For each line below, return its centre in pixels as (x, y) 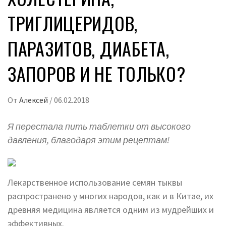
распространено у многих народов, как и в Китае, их (110, 196)
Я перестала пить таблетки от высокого (99, 127)
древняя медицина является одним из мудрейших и (111, 210)
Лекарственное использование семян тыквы (95, 183)
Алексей (34, 100)
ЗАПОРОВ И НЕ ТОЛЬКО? (97, 74)
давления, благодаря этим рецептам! (89, 140)
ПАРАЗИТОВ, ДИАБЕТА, (89, 48)
